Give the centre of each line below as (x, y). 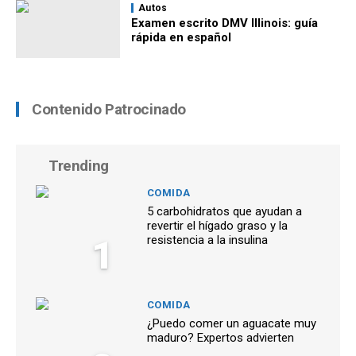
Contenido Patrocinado (109, 110)
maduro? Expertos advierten (221, 338)
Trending (79, 166)
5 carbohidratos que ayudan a (224, 212)
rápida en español (181, 38)
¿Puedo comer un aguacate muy (232, 324)
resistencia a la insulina (207, 240)
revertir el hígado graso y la (217, 226)
